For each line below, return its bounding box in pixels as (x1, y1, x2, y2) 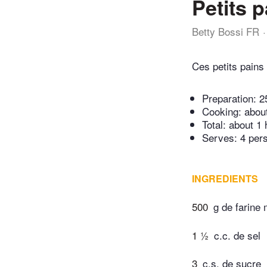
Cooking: (202, 104, 244, 119)
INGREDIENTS (192, 172, 258, 186)
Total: (202, 117, 229, 132)
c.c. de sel (214, 227, 260, 243)
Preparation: (202, 91, 259, 106)
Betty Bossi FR (192, 24, 259, 39)
